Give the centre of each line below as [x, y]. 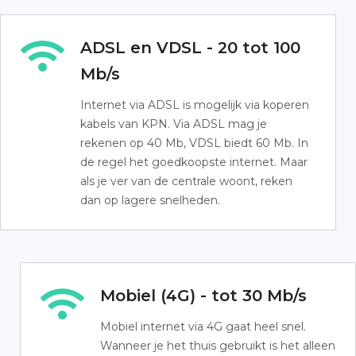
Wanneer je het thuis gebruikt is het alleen [218, 346]
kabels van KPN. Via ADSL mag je [174, 124]
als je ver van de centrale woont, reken [186, 181]
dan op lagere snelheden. [150, 200]
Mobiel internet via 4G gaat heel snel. [203, 327]
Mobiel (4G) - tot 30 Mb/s [203, 296]
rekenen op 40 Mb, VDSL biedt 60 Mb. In [194, 143]
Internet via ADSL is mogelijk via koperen [195, 105]
